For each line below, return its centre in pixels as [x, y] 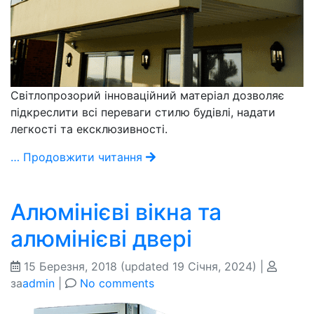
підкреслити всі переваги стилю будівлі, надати [143, 112]
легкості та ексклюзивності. [89, 129]
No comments [117, 283]
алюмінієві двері [101, 238]
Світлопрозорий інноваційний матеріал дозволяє [148, 95]
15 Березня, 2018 [70, 266]
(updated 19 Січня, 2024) [189, 266]
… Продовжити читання [78, 157]
